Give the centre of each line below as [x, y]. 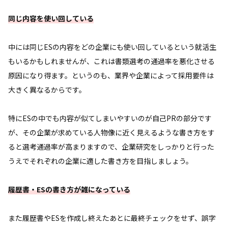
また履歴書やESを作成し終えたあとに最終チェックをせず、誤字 [112, 218]
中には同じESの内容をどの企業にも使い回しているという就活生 [112, 47]
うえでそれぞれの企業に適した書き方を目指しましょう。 [101, 161]
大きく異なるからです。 [47, 89]
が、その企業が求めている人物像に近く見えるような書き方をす [111, 132]
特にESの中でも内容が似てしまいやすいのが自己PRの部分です [110, 118]
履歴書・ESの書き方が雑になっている [69, 189]
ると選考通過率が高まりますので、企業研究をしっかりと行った [111, 146]
